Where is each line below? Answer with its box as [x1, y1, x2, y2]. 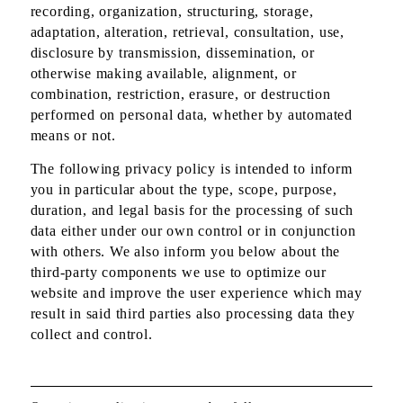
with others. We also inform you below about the [30, 243, 341, 259]
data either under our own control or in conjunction [30, 222, 356, 238]
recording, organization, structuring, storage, [30, 4, 314, 20]
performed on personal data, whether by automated [30, 107, 353, 123]
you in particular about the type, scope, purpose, [30, 181, 337, 197]
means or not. [30, 128, 116, 144]
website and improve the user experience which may [30, 284, 363, 300]
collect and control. [30, 326, 153, 342]
